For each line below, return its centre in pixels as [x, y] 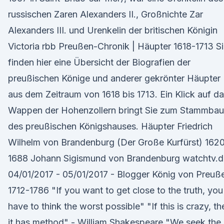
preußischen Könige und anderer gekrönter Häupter [114, 78]
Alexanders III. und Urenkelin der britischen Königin [113, 30]
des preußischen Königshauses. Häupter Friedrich [110, 126]
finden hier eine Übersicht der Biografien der [99, 62]
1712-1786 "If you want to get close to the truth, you [115, 190]
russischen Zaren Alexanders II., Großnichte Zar [105, 14]
